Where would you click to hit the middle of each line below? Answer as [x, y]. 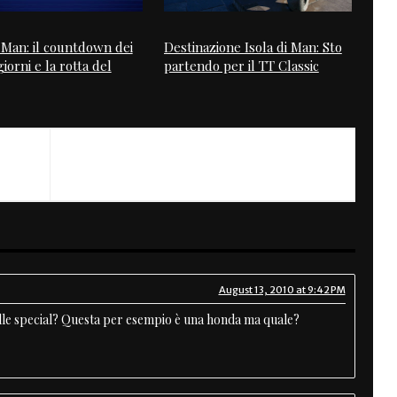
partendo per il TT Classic [241, 65]
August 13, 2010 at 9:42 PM [282, 290]
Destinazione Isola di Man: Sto [253, 47]
